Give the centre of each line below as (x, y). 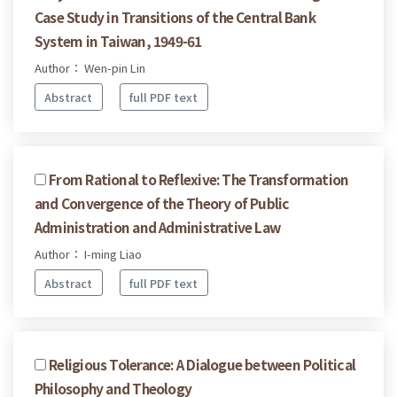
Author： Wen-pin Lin (90, 68)
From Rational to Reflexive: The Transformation (199, 179)
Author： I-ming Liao (88, 253)
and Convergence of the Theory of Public (162, 202)
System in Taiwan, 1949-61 (118, 41)
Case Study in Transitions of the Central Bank (175, 17)
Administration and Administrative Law (158, 226)
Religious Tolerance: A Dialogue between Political (202, 365)
